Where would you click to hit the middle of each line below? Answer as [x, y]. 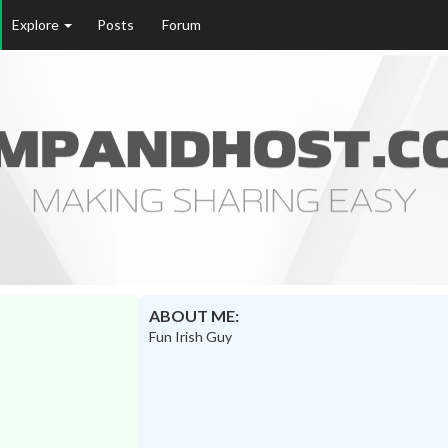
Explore [37, 24]
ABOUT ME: [193, 316]
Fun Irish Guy [190, 337]
